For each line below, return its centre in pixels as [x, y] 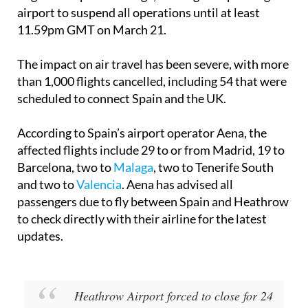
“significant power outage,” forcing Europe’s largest [152, 21]
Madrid [232, 176]
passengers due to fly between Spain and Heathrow [153, 227]
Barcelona [44, 193]
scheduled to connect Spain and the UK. [122, 124]
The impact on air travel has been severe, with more [153, 90]
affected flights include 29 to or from [115, 176]
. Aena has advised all [177, 210]
